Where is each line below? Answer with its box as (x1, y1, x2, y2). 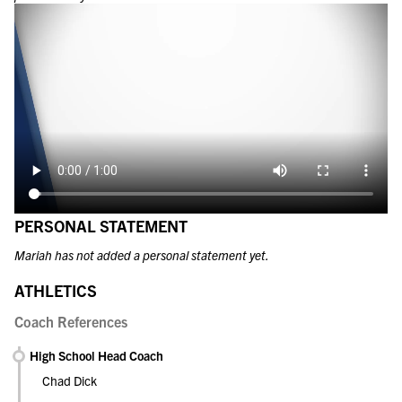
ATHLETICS (14, 279, 97, 301)
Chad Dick (42, 371, 97, 389)
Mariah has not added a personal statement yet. (14, 246, 269, 263)
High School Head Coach (30, 346, 163, 363)
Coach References (14, 311, 127, 330)
